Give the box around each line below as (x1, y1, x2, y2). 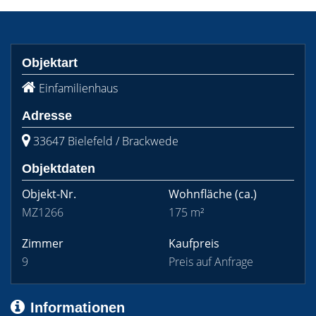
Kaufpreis (169, 236, 219, 251)
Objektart (22, 56, 78, 70)
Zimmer (22, 236, 63, 251)
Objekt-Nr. (22, 186, 76, 202)
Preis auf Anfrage (169, 254, 253, 269)
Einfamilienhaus (39, 80, 118, 96)
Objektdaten (22, 162, 95, 176)
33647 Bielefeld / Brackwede (33, 133, 178, 149)
